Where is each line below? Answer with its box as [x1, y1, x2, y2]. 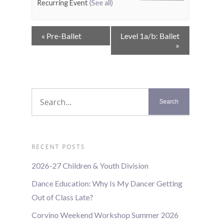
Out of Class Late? [32, 192, 93, 202]
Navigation [31, 38, 77, 49]
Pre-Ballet [45, 31, 81, 40]
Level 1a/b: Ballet [120, 31, 180, 40]
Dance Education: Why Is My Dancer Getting [32, 178, 183, 188]
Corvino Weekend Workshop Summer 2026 [32, 210, 179, 220]
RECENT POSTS [32, 142, 85, 151]
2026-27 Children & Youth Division [32, 160, 148, 170]
